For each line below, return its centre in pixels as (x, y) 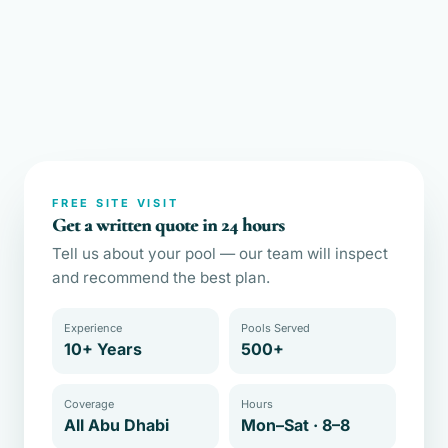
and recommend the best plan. (161, 277)
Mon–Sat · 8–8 (295, 425)
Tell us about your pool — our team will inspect (220, 253)
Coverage (89, 404)
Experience (93, 328)
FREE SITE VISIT (115, 203)
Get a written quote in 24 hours (168, 225)
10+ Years (103, 349)
